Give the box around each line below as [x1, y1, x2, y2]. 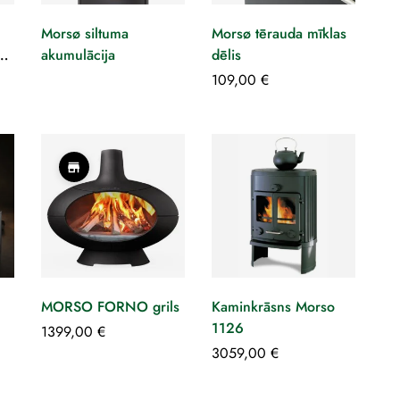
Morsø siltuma [40, 23, 129, 45]
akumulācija [40, 45, 115, 66]
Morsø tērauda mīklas [211, 23, 346, 45]
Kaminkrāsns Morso [211, 296, 335, 318]
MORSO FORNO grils [40, 296, 179, 318]
